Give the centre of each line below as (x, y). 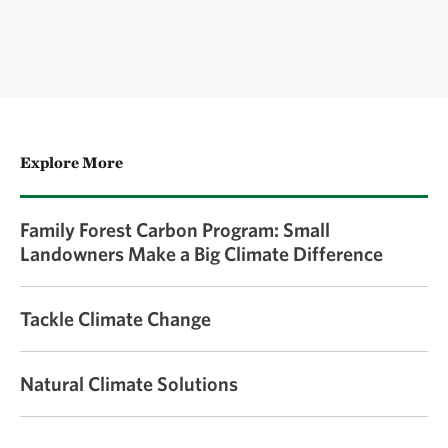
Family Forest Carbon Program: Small (175, 229)
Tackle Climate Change (115, 318)
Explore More (71, 162)
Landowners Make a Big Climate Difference (201, 253)
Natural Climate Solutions (129, 383)
